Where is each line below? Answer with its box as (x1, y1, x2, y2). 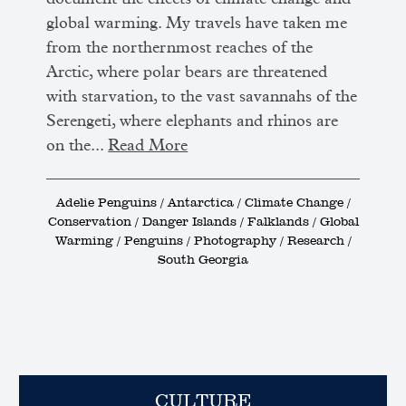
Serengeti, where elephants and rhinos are (46, 113, 339, 130)
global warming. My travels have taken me (46, 15, 348, 33)
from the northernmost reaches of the (46, 40, 314, 57)
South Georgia (158, 252, 248, 267)
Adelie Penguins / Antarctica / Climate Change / (55, 195, 351, 210)
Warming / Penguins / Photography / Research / (54, 233, 352, 248)
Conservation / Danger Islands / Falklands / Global (47, 214, 359, 229)
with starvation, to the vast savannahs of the (46, 89, 358, 106)
